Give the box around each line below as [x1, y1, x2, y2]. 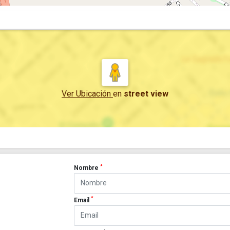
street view [124, 89, 168, 99]
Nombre [74, 164, 101, 171]
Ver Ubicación [62, 89, 113, 99]
